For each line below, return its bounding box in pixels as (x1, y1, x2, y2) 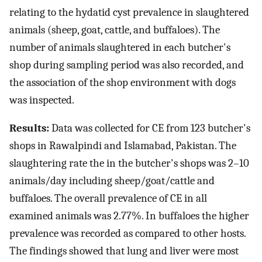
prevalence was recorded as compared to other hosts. (9, 227, 246, 240)
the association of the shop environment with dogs (9, 75, 236, 89)
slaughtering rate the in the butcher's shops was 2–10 (9, 157, 249, 170)
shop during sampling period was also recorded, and (9, 58, 244, 71)
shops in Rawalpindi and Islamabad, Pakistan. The (9, 139, 236, 153)
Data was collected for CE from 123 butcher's (49, 122, 250, 135)
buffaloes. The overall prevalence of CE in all (9, 192, 207, 205)
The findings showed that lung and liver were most (9, 244, 239, 258)
